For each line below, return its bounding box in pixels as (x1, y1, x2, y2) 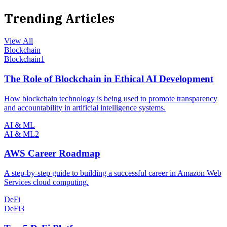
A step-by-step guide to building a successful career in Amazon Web (4, 168, 221, 177)
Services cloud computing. (4, 177, 89, 186)
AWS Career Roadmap (4, 148, 100, 159)
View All (4, 36, 33, 46)
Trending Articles (4, 10, 115, 27)
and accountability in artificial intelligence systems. (4, 103, 166, 112)
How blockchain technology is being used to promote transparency (4, 94, 217, 103)
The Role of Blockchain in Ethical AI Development (4, 73, 213, 84)
